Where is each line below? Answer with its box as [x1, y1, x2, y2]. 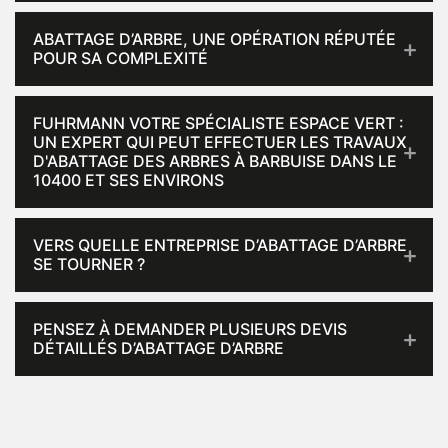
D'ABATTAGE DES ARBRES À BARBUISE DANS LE [33, 151, 397, 171]
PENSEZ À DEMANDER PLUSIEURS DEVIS [33, 319, 347, 339]
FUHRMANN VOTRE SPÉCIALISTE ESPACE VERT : [33, 113, 404, 133]
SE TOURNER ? [33, 254, 145, 274]
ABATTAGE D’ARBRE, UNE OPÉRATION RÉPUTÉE [33, 29, 396, 49]
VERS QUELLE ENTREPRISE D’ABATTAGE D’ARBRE [33, 235, 407, 255]
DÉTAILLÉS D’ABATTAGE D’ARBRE [33, 338, 284, 358]
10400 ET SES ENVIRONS [33, 170, 224, 190]
